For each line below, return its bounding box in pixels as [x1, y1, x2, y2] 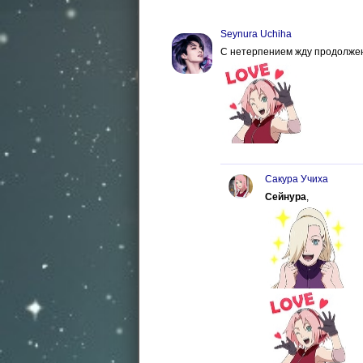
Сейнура [265, 191, 306, 203]
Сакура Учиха [265, 173, 328, 186]
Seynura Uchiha [220, 28, 292, 41]
